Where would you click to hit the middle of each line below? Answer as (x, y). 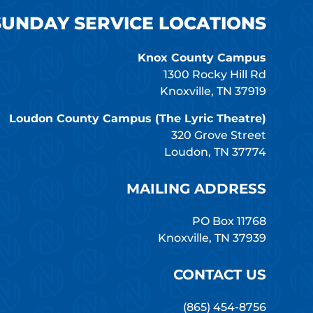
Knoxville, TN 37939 (212, 238)
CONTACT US (219, 275)
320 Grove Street (218, 136)
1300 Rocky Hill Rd (214, 75)
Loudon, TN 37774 (215, 152)
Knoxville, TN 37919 (213, 92)
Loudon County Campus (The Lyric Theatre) (137, 119)
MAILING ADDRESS (196, 189)
